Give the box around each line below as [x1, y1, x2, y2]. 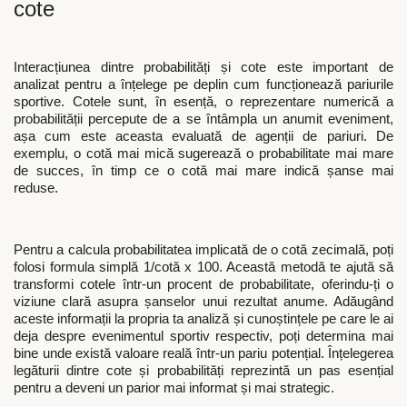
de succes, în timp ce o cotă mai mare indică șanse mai [14, 163, 393, 178]
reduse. [14, 180, 62, 195]
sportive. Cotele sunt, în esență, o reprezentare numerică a [14, 94, 393, 109]
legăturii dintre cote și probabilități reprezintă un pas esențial [14, 363, 393, 379]
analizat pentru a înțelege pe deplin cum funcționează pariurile [14, 76, 393, 92]
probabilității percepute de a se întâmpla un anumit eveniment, [14, 111, 393, 126]
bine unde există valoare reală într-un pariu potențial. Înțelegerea [14, 346, 393, 362]
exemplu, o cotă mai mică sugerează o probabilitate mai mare [14, 145, 393, 161]
